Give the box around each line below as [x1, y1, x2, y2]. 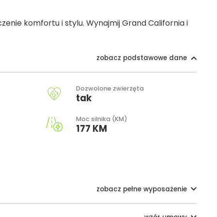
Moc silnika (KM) [76, 114, 127, 123]
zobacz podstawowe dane [96, 53, 187, 62]
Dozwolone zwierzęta [76, 84, 144, 93]
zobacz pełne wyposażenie [96, 184, 187, 194]
